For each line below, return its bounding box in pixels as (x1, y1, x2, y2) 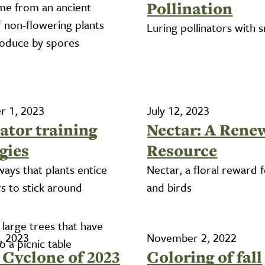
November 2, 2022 (147, 230, 237, 245)
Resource (147, 140, 218, 161)
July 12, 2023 (147, 102, 210, 118)
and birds (147, 179, 192, 195)
